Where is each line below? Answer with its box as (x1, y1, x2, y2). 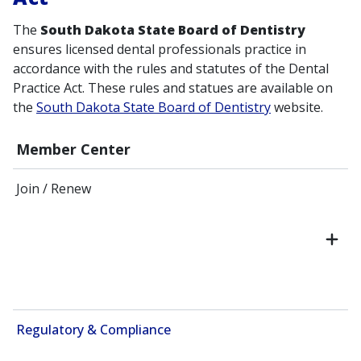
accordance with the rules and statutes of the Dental (13, 60, 329, 78)
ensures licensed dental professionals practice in (13, 40, 306, 59)
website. (271, 98, 323, 117)
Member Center (16, 139, 131, 160)
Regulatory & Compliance (16, 321, 171, 339)
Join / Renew (16, 180, 91, 198)
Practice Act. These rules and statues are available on (13, 79, 333, 98)
